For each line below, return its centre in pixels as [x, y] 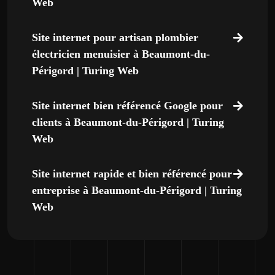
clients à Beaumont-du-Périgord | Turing [128, 122]
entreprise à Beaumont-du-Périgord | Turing [137, 190]
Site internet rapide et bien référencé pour [132, 174]
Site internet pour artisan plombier [115, 37]
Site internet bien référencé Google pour [127, 106]
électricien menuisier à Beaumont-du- [121, 54]
